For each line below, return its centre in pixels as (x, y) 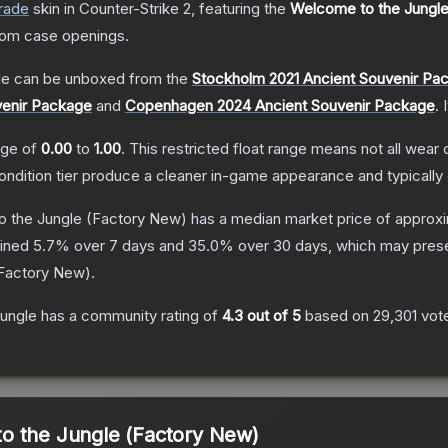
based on (337, 316)
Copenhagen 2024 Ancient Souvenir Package (280, 106)
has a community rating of (129, 316)
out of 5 (272, 316)
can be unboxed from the (99, 79)
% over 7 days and (121, 246)
